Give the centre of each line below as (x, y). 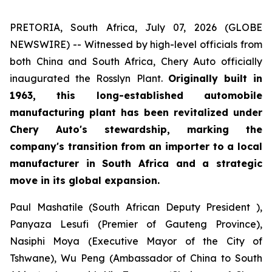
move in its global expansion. (85, 180)
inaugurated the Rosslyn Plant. (89, 78)
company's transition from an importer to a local (136, 146)
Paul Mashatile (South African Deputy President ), (136, 207)
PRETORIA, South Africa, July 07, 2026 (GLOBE (136, 27)
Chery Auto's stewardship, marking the (136, 129)
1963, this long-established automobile (136, 95)
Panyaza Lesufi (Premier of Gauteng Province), (136, 224)
